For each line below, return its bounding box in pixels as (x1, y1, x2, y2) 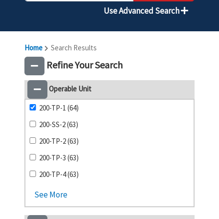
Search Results (49, 43, 97, 52)
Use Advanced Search (104, 5, 181, 16)
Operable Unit (47, 84, 91, 93)
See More (34, 189, 67, 200)
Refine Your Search (44, 58, 123, 71)
